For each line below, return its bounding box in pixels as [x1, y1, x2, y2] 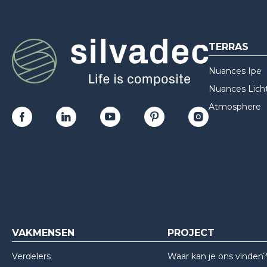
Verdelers [12, 250, 51, 262]
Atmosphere [209, 101, 261, 112]
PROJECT [167, 226, 215, 238]
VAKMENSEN [12, 226, 74, 238]
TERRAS [209, 41, 249, 53]
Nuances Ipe [209, 65, 262, 76]
